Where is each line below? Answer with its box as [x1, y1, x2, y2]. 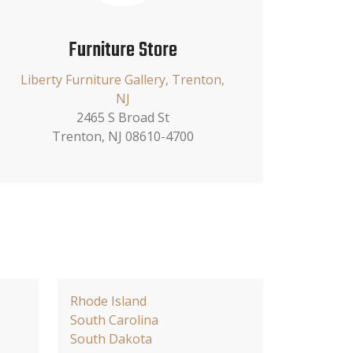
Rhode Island [70, 292, 147, 310]
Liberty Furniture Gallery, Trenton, [20, 70, 225, 88]
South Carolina [70, 310, 158, 329]
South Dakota [70, 329, 152, 347]
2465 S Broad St [76, 108, 169, 126]
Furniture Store [68, 34, 177, 66]
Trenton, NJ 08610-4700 [51, 127, 194, 145]
